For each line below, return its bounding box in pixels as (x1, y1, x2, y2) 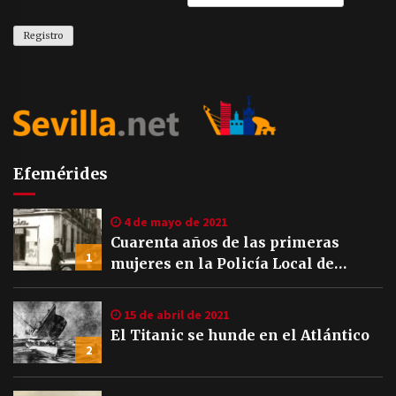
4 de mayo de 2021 (121, 213, 227, 230)
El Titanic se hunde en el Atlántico (110, 325, 369, 344)
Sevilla (110, 275, 164, 293)
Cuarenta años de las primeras (110, 232, 339, 251)
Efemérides (13, 163, 108, 184)
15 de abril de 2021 (121, 306, 229, 323)
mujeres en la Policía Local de (110, 254, 334, 272)
